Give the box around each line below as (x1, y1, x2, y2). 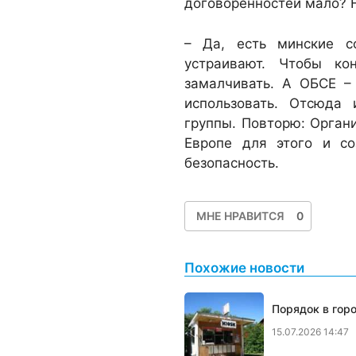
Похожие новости (184, 259, 304, 276)
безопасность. (184, 154, 287, 171)
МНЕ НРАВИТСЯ (196, 209, 284, 222)
